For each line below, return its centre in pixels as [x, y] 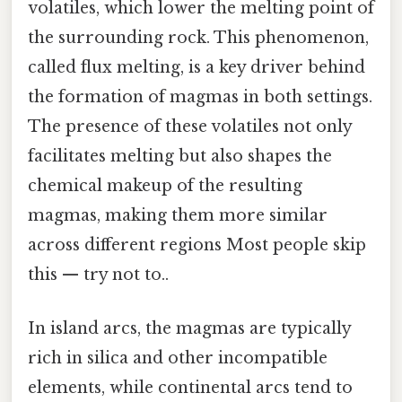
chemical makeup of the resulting [165, 186]
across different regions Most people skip [197, 245]
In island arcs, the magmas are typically [189, 328]
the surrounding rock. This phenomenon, [198, 38]
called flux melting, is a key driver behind [197, 68]
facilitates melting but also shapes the [180, 157]
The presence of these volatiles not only [190, 127]
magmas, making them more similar [178, 216]
